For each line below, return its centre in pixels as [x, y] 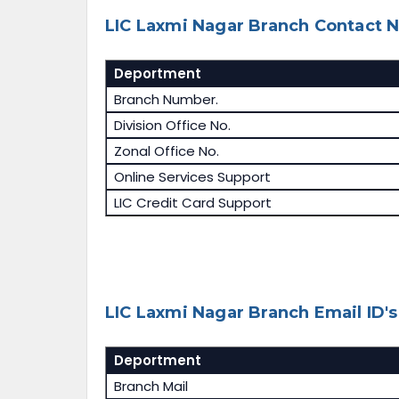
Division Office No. [172, 126]
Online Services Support [192, 177]
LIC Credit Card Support [192, 203]
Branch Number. [166, 100]
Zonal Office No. [166, 151]
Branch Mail [151, 387]
